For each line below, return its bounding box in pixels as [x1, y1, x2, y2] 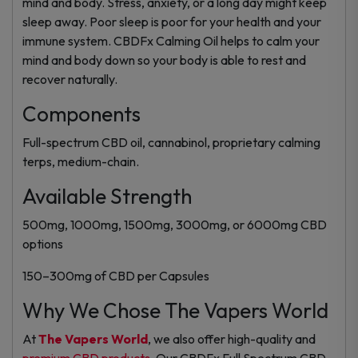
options [22, 235, 63, 252]
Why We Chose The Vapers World [22, 296, 328, 324]
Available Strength [22, 182, 192, 209]
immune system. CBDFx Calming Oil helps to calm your [22, 32, 320, 49]
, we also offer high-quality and [148, 330, 316, 347]
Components [22, 100, 141, 127]
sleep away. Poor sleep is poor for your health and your [22, 13, 321, 30]
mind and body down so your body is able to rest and [22, 51, 306, 68]
